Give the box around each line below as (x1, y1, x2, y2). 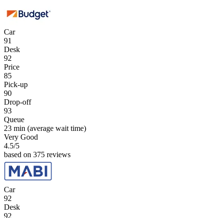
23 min (4, 124, 25, 132)
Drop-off (4, 97, 31, 106)
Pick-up (4, 80, 28, 89)
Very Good (4, 132, 38, 141)
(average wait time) (25, 124, 86, 132)
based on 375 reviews (4, 150, 71, 159)
